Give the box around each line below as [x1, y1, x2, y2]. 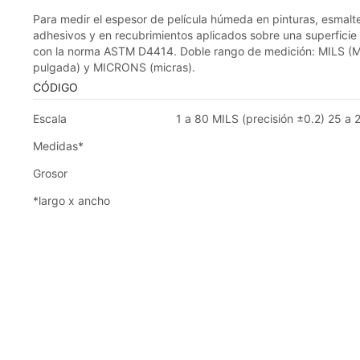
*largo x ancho [32, 193, 110, 207]
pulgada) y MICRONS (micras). [32, 59, 195, 74]
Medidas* [32, 138, 84, 153]
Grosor [32, 166, 67, 180]
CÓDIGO [32, 80, 78, 94]
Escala [32, 111, 67, 125]
